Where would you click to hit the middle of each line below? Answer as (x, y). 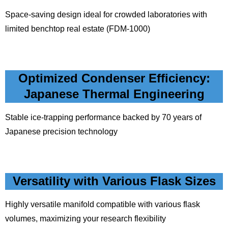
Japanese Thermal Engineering (114, 94)
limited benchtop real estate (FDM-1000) (78, 29)
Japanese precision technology (61, 132)
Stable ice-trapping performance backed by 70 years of (103, 117)
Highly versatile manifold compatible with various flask (103, 204)
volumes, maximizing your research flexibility (85, 219)
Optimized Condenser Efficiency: (114, 78)
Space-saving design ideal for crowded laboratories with (106, 15)
